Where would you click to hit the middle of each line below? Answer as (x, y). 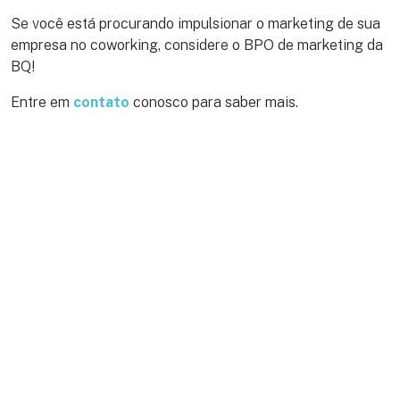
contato (101, 102)
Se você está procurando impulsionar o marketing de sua (196, 23)
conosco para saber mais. (214, 102)
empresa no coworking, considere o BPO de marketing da (197, 45)
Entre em (42, 102)
